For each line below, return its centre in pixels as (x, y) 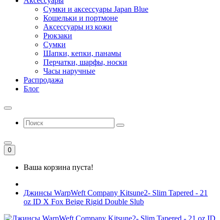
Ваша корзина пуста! (58, 167)
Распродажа (43, 80)
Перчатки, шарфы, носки (85, 62)
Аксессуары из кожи (78, 27)
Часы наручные (69, 71)
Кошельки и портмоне (81, 18)
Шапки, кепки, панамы (82, 53)
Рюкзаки (58, 36)
